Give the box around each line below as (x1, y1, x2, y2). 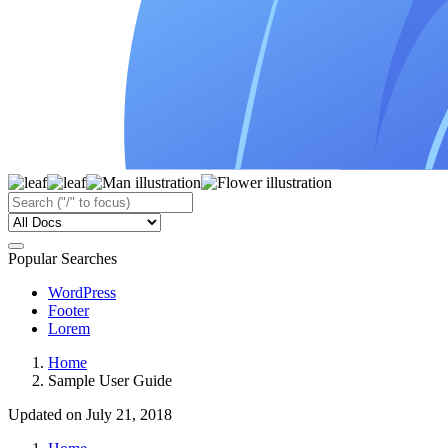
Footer (48, 301, 89, 319)
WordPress (48, 283, 116, 301)
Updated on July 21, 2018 (8, 405, 172, 423)
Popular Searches (8, 249, 117, 267)
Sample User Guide (48, 371, 172, 389)
